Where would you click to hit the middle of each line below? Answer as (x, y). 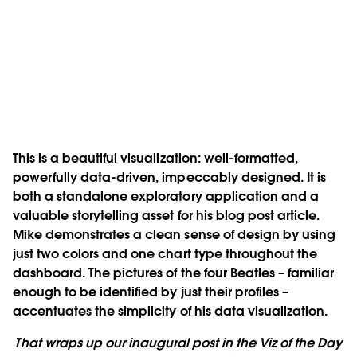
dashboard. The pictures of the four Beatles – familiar (174, 273)
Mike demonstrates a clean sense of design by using (174, 235)
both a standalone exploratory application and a (166, 197)
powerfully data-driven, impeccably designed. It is (169, 178)
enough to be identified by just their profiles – (151, 292)
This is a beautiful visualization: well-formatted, (155, 159)
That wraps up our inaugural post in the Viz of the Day (178, 343)
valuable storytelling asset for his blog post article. (167, 216)
